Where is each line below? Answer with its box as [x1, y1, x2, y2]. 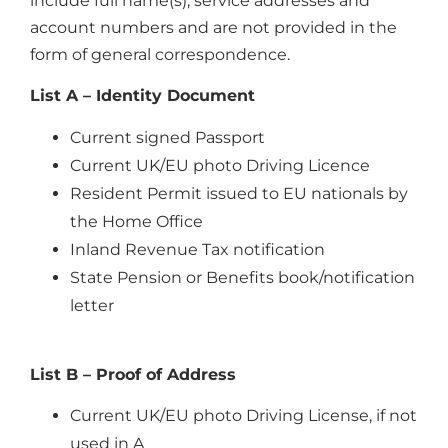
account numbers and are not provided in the [30, 17, 397, 37]
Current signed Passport [70, 127, 265, 147]
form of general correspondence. [30, 44, 290, 64]
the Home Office [70, 211, 203, 231]
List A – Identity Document [30, 86, 255, 106]
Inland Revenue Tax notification [70, 239, 325, 259]
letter [70, 295, 114, 315]
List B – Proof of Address [30, 364, 241, 384]
